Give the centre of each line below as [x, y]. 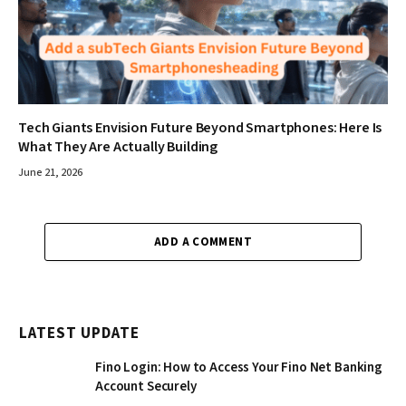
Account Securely [146, 387]
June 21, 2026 [50, 173]
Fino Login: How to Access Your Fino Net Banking [239, 368]
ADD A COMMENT [203, 242]
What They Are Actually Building [118, 147]
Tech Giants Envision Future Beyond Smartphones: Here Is [200, 128]
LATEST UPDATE [80, 334]
